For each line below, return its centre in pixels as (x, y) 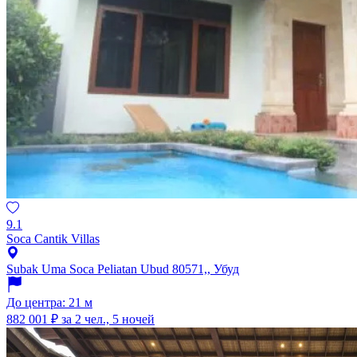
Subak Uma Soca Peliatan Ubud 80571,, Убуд (123, 269)
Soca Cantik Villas (53, 239)
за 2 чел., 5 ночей (108, 320)
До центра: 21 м (49, 303)
